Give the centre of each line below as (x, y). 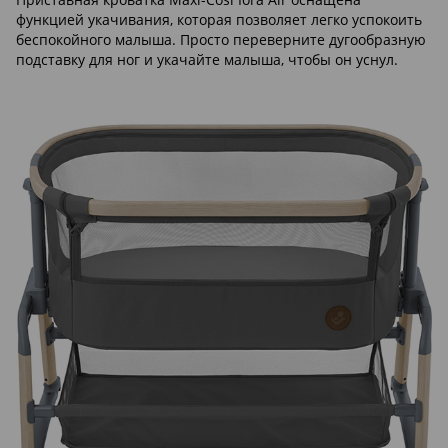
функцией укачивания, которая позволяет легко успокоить (219, 19)
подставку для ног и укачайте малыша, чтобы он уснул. (207, 59)
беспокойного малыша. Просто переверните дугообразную (221, 39)
